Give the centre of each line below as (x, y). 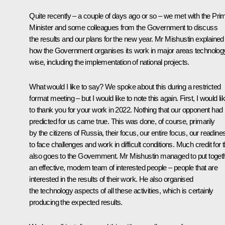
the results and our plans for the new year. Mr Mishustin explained (127, 39)
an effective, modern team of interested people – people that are (123, 167)
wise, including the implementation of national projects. (109, 62)
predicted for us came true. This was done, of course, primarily (122, 121)
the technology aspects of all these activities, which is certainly (121, 190)
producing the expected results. (76, 202)
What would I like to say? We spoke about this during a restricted (125, 86)
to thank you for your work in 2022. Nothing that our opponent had (126, 109)
